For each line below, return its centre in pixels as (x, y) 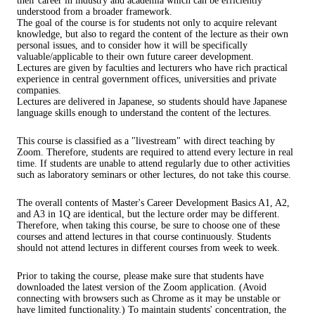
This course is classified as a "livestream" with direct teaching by (146, 141)
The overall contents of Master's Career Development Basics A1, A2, (153, 203)
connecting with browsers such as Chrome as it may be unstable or (149, 299)
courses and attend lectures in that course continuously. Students (144, 237)
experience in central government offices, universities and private (147, 79)
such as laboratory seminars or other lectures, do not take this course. (154, 175)
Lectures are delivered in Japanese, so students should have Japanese (152, 102)
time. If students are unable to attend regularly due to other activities (153, 164)
